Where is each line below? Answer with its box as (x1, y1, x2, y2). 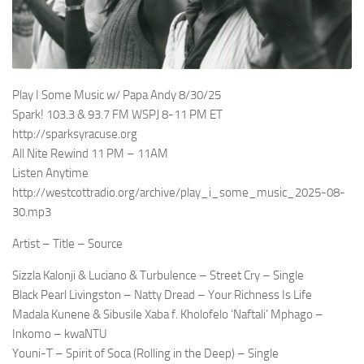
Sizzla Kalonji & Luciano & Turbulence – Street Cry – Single (12, 268, 304, 284)
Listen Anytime (12, 166, 89, 181)
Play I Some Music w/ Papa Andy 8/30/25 (12, 88, 221, 103)
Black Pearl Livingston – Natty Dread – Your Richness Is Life (12, 288, 312, 303)
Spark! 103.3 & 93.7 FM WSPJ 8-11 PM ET (12, 107, 223, 123)
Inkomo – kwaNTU (12, 327, 107, 342)
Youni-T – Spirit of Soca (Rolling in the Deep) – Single (12, 346, 279, 362)
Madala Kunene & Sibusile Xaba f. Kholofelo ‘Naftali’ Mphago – (12, 307, 323, 323)
